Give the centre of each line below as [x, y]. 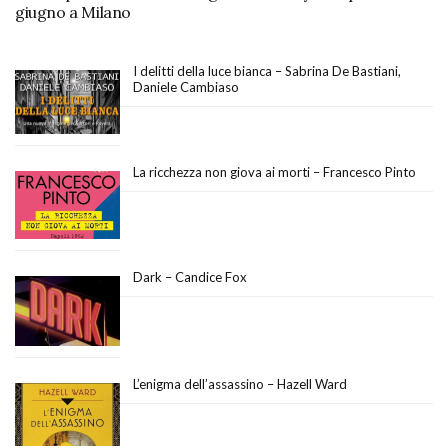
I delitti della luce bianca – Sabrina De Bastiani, [267, 70]
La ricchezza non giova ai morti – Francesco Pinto [274, 172]
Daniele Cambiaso [186, 86]
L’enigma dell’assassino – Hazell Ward [240, 384]
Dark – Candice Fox [190, 276]
